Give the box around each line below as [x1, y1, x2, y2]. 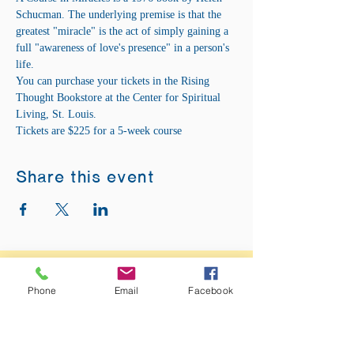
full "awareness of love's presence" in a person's [16, 42, 232, 54]
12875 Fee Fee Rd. [8, 282, 101, 295]
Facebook [188, 284, 233, 296]
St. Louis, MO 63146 [8, 299, 111, 312]
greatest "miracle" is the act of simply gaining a [16, 25, 232, 37]
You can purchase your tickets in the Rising [16, 75, 213, 87]
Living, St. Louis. [16, 108, 96, 120]
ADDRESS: [8, 262, 79, 277]
